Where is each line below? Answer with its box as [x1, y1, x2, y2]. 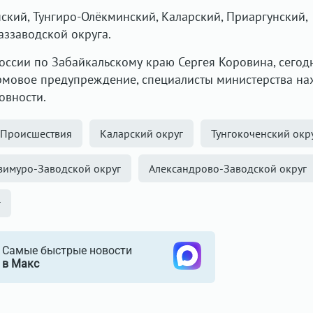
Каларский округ [100, 126, 183, 140]
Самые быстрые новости [1, 244, 132, 257]
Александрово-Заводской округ [149, 161, 307, 175]
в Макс [1, 257, 39, 270]
